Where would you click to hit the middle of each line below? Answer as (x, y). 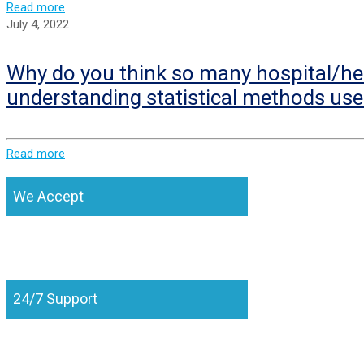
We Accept (48, 197)
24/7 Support (55, 299)
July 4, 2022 (38, 24)
